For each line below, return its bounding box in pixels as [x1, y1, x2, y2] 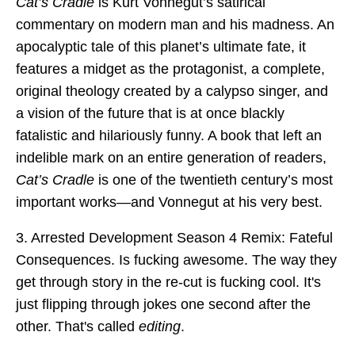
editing [139, 319, 181, 335]
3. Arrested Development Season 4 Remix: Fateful [16, 230, 333, 246]
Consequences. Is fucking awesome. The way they [16, 252, 337, 269]
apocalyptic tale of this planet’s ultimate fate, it [16, 38, 306, 55]
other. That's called [16, 319, 139, 335]
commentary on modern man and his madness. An [16, 16, 334, 32]
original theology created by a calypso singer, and [16, 82, 328, 99]
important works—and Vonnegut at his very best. [16, 193, 323, 210]
